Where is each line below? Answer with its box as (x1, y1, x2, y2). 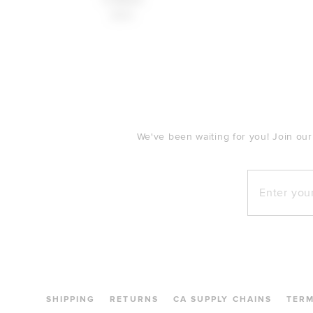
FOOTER (10, 69, 113, 94)
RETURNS (110, 294, 159, 305)
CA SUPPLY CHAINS (173, 294, 272, 305)
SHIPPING (45, 294, 96, 305)
